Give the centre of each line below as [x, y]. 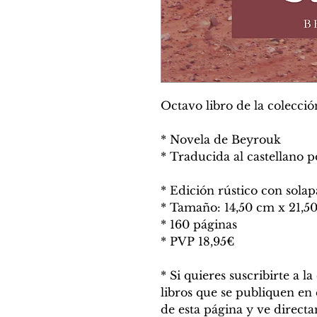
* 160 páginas [199, 224]
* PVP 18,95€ [197, 241]
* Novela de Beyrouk [223, 139]
